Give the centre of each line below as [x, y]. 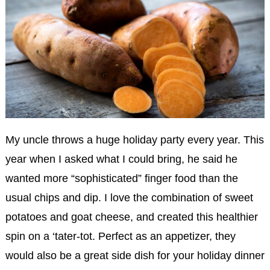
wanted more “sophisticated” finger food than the [121, 178]
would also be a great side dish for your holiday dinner [135, 255]
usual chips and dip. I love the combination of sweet [129, 197]
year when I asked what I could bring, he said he [121, 159]
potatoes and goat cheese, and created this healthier [131, 217]
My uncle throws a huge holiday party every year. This [134, 140]
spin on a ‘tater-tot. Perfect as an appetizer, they [120, 236]
